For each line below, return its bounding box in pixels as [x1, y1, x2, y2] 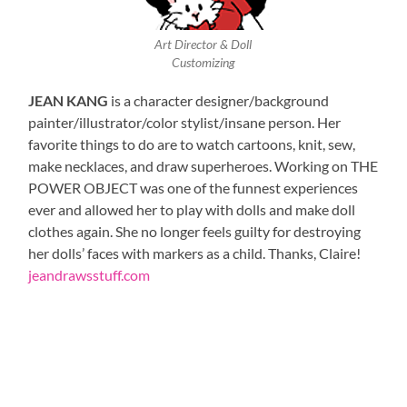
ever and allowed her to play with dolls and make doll [28, 200, 356, 218]
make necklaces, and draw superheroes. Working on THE [28, 156, 379, 174]
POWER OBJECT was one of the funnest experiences [28, 178, 359, 196]
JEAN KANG [28, 91, 109, 109]
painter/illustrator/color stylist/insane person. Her [28, 113, 342, 131]
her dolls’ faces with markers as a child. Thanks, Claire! [28, 243, 362, 262]
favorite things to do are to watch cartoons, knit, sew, [28, 134, 356, 153]
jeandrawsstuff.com [28, 265, 151, 283]
